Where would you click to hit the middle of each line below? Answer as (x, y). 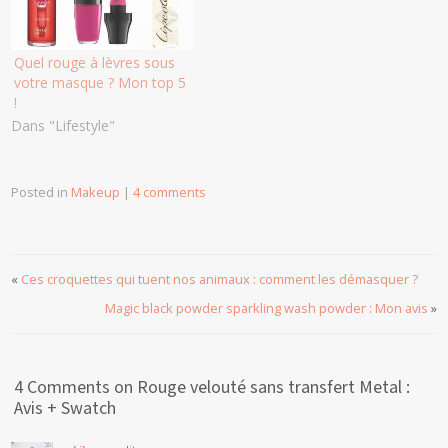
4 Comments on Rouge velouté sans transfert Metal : (212, 388)
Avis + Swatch (65, 409)
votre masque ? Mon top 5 (100, 82)
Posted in (41, 192)
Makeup (96, 192)
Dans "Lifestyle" (63, 125)
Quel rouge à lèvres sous (95, 62)
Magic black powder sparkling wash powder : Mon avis (266, 308)
